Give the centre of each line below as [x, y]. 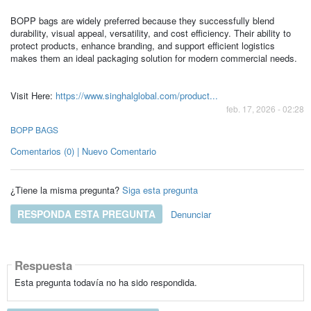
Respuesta [43, 265]
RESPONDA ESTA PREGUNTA [86, 213]
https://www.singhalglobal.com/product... [136, 95]
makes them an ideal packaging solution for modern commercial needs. [153, 58]
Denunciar [191, 214]
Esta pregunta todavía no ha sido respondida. [106, 283]
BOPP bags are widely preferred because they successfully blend [142, 20]
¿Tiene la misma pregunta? [65, 190]
